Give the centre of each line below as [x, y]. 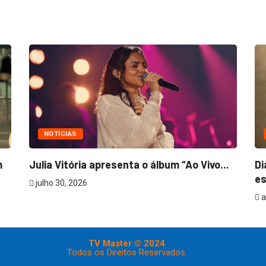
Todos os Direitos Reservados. [127, 253]
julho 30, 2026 [61, 183]
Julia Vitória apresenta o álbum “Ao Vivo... [129, 165]
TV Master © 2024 [127, 244]
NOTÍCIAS [61, 134]
